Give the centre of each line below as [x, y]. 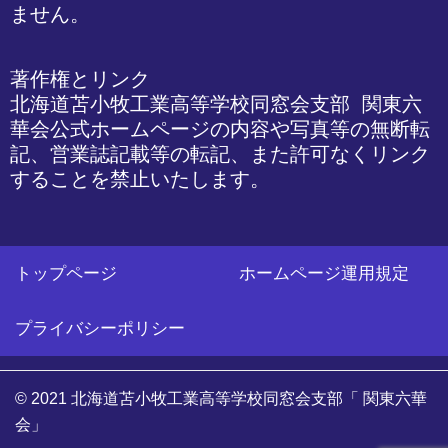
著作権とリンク [80, 78]
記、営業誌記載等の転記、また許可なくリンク [220, 153]
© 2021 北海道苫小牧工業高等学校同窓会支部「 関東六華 [221, 398]
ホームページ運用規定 [324, 273]
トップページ [66, 273]
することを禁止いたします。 [140, 178]
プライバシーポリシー [100, 328]
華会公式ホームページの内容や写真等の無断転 [220, 128]
